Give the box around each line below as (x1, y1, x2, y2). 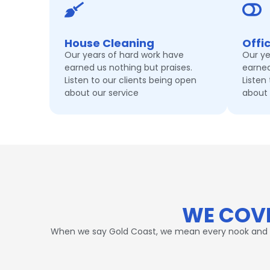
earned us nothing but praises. (64, 61, 192, 74)
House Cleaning (64, 35, 154, 51)
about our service (64, 86, 139, 99)
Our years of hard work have (64, 48, 184, 61)
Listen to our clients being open (64, 74, 196, 86)
